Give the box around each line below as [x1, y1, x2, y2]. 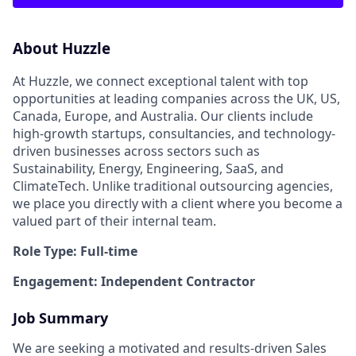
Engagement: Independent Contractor [13, 272, 255, 290]
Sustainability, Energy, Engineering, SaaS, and [13, 159, 284, 177]
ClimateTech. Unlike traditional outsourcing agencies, [13, 176, 333, 195]
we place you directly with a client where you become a [13, 194, 342, 212]
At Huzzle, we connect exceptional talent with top [13, 72, 308, 90]
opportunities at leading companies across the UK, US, [13, 89, 340, 107]
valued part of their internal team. [13, 211, 216, 230]
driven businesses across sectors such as [13, 141, 260, 160]
